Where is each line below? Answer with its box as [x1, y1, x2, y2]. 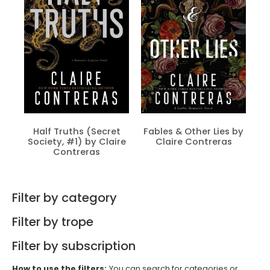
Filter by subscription [12, 237, 136, 255]
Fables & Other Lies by [143, 125, 243, 137]
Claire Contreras [155, 135, 232, 148]
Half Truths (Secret [33, 125, 121, 137]
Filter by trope [12, 213, 93, 231]
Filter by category [12, 189, 117, 207]
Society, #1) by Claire [27, 135, 126, 148]
